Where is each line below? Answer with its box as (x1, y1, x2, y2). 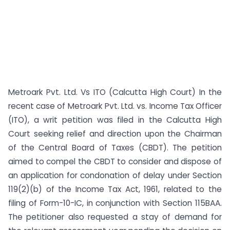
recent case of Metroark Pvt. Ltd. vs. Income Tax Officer (8, 101, 222, 111)
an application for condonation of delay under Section (8, 170, 222, 181)
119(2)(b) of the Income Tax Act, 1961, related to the (8, 184, 222, 195)
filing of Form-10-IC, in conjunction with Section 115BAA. (8, 198, 222, 208)
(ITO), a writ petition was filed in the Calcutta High (8, 114, 222, 125)
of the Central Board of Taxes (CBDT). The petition (8, 142, 222, 153)
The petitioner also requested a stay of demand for (8, 212, 222, 222)
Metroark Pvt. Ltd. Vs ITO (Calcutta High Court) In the (8, 87, 222, 98)
